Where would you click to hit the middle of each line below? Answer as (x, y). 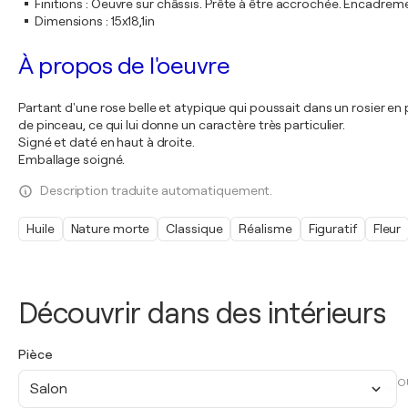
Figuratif (332, 229)
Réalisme (265, 229)
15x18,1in (133, 21)
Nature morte (110, 229)
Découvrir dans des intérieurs (202, 314)
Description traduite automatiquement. (157, 190)
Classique (194, 229)
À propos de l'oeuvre (124, 66)
